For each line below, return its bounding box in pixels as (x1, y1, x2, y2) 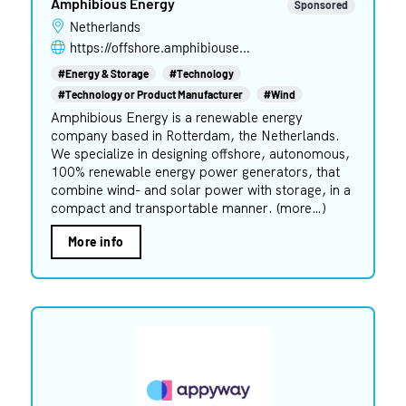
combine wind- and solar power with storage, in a (50, 180, 351, 198)
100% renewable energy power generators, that (50, 162, 340, 180)
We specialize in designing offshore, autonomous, (50, 144, 350, 162)
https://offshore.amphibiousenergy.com (238, 38, 250, 55)
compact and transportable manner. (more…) (50, 198, 326, 217)
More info (67, 233, 124, 249)
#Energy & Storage (57, 66, 149, 80)
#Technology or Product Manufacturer (57, 87, 243, 101)
